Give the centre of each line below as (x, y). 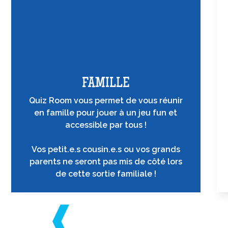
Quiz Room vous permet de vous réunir (106, 100)
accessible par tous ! (106, 125)
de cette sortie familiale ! (106, 174)
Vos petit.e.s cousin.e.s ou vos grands (106, 149)
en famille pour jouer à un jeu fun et (106, 112)
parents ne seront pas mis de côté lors (106, 161)
